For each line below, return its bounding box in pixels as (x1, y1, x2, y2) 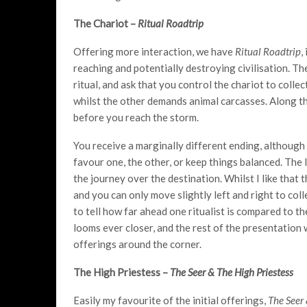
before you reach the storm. (73, 110, 199, 123)
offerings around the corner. (73, 237, 201, 250)
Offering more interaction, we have (73, 45, 235, 58)
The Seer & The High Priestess (170, 265, 293, 278)
